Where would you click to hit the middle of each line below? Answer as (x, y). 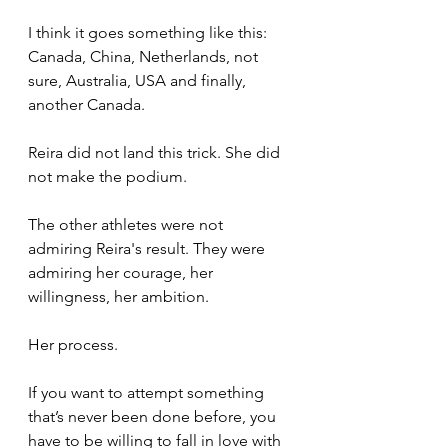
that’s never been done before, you (154, 416)
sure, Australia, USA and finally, (139, 80)
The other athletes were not (127, 224)
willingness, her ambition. (120, 296)
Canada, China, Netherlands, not (145, 56)
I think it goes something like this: (149, 32)
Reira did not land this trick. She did (156, 152)
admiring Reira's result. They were (148, 248)
